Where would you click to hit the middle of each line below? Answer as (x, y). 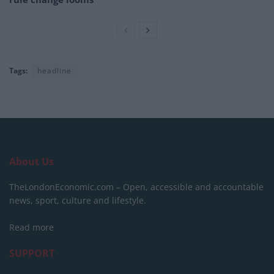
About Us (31, 162)
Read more (31, 228)
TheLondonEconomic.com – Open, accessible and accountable (136, 187)
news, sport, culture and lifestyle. (78, 201)
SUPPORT (32, 254)
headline (54, 71)
